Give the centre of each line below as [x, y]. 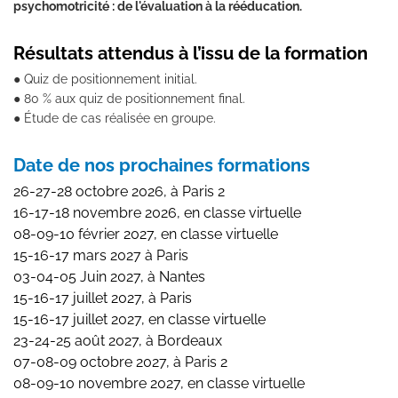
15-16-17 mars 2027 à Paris [101, 255]
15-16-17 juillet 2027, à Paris [103, 298]
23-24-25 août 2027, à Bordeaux [118, 340]
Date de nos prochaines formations [162, 165]
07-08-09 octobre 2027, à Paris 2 [120, 362]
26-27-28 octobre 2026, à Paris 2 [119, 191]
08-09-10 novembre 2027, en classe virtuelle [159, 383]
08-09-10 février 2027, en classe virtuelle [146, 234]
